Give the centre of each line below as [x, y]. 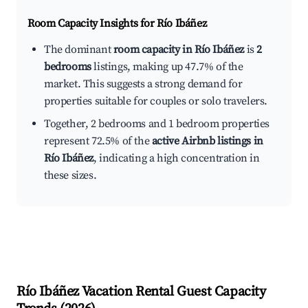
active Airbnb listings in [207, 141]
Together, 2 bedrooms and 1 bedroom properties [157, 124]
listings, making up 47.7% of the [167, 67]
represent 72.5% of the [98, 141]
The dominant [79, 50]
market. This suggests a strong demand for [143, 84]
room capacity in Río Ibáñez [179, 50]
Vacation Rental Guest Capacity [173, 292]
